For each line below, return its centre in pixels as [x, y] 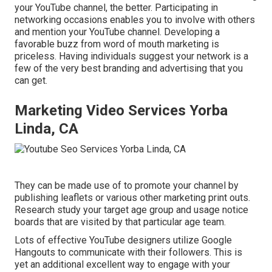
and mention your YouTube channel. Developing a [117, 32]
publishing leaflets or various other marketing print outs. [132, 197]
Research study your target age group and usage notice [131, 209]
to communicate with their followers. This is [149, 252]
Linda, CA [46, 128]
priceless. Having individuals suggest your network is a [131, 56]
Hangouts [35, 252]
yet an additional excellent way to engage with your [122, 264]
